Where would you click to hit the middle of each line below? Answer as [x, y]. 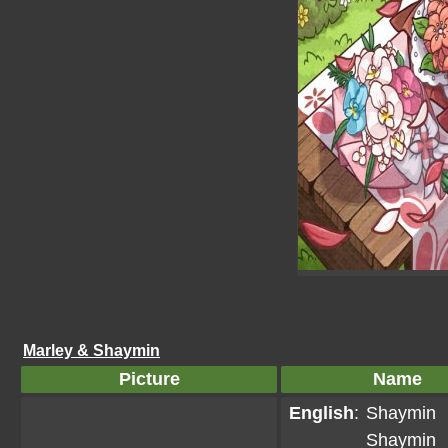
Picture [149, 379]
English [321, 413]
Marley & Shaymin [91, 350]
